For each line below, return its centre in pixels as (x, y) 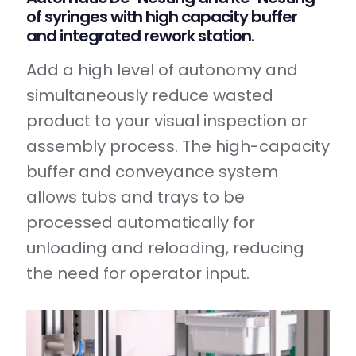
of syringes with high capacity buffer (162, 16)
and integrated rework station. (140, 35)
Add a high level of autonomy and (162, 70)
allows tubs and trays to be (135, 197)
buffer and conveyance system (152, 171)
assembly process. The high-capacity (178, 146)
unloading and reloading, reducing (165, 248)
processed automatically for (141, 222)
